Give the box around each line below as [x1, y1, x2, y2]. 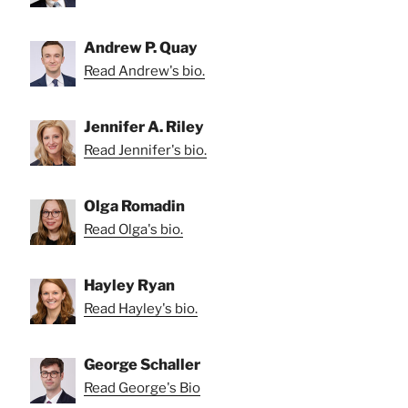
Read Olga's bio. [84, 220, 183, 238]
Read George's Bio [84, 379, 200, 396]
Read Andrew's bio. [84, 62, 205, 79]
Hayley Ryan [84, 275, 175, 294]
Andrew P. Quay [84, 37, 198, 56]
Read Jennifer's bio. [84, 141, 207, 158]
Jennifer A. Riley [84, 117, 204, 136]
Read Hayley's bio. [84, 300, 198, 317]
